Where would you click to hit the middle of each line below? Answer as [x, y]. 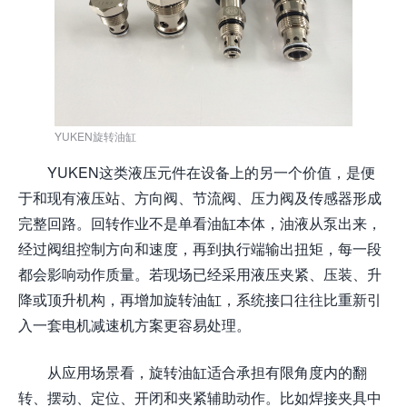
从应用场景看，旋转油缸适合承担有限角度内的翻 [207, 372]
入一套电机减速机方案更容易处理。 [134, 325]
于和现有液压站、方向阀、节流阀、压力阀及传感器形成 [200, 198]
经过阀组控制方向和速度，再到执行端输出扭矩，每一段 [200, 248]
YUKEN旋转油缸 [95, 136]
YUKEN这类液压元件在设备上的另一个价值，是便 [211, 172]
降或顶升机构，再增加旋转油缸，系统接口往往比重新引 [200, 299]
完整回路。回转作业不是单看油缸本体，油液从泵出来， [200, 223]
